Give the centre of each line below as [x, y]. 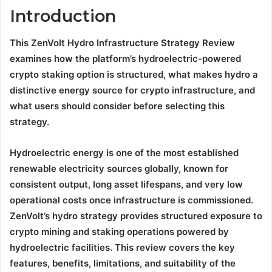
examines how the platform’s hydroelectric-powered [125, 59]
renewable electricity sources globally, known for [119, 169]
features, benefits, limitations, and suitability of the [123, 263]
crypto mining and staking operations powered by [119, 232]
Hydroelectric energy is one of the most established [124, 153]
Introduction [63, 16]
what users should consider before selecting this [117, 106]
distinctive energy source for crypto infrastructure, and [132, 90]
